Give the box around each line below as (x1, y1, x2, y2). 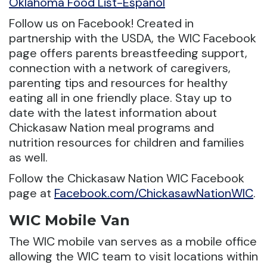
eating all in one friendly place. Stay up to (9, 90, 232, 106)
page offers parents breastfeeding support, (9, 45, 247, 61)
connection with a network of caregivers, (9, 60, 231, 76)
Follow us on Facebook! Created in (9, 15, 194, 32)
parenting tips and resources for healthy (9, 75, 228, 91)
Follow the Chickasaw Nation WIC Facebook (9, 170, 244, 187)
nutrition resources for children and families (9, 135, 244, 151)
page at (9, 185, 54, 201)
